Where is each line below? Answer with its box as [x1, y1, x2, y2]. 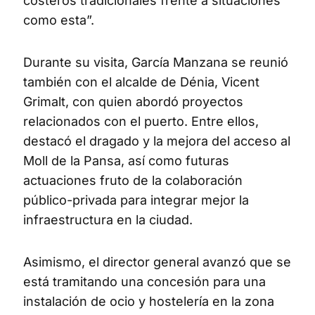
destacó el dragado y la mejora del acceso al [23, 133, 290, 148]
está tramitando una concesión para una [23, 274, 266, 289]
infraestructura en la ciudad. [23, 212, 193, 227]
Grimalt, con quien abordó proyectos [23, 94, 243, 109]
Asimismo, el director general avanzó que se [23, 254, 291, 269]
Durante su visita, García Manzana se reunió [23, 54, 288, 70]
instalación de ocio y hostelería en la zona [23, 293, 274, 309]
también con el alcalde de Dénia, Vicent [23, 74, 259, 89]
